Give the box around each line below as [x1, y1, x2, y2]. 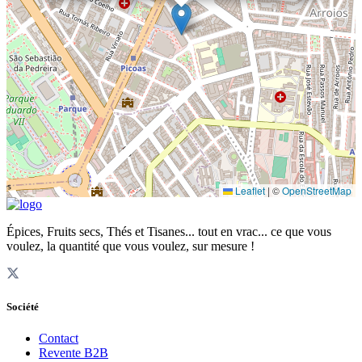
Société [6, 301, 39, 314]
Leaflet [233, 183, 265, 198]
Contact [39, 331, 78, 346]
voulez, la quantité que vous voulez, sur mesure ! [6, 239, 255, 254]
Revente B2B [39, 346, 108, 360]
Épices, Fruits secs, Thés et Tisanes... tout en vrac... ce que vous [6, 225, 331, 239]
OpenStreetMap [282, 183, 351, 198]
